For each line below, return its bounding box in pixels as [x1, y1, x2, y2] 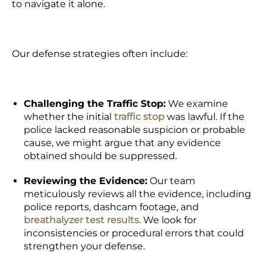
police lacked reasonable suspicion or [24, 124, 202, 135]
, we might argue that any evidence [52, 137, 221, 148]
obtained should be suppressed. [24, 150, 177, 161]
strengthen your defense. [24, 240, 145, 252]
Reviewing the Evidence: [24, 175, 147, 186]
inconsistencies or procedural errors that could [24, 227, 244, 239]
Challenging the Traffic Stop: [24, 98, 166, 109]
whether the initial [24, 111, 114, 122]
